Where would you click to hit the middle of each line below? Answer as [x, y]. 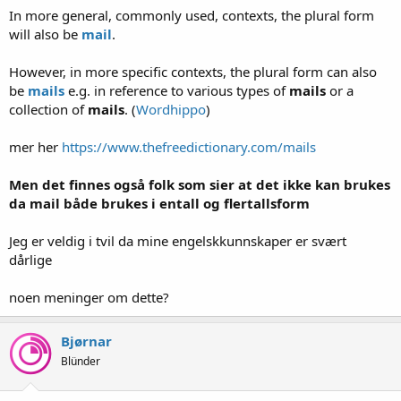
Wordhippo [171, 109]
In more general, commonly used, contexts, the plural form [192, 15]
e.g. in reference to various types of [177, 90]
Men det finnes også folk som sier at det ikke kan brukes [200, 184]
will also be [45, 34]
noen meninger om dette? [89, 297]
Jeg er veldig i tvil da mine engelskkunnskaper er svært [178, 240]
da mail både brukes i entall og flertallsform [159, 203]
